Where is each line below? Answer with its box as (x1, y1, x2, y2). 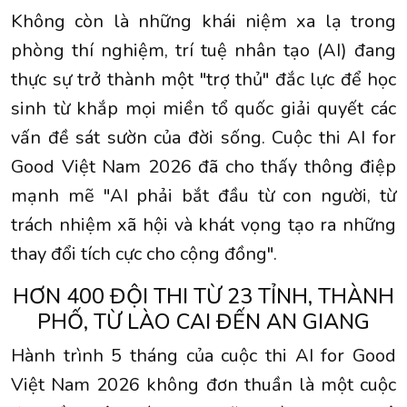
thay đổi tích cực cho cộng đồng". (11, 242, 277, 267)
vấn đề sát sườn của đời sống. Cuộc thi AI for (11, 125, 396, 151)
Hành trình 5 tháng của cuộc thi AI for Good (11, 343, 396, 369)
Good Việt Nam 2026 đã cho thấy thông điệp (11, 154, 396, 180)
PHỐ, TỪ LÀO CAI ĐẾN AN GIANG (37, 307, 370, 337)
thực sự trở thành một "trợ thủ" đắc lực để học (11, 67, 396, 93)
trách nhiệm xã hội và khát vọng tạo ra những (11, 213, 396, 238)
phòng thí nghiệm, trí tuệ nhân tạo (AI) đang (11, 38, 396, 64)
